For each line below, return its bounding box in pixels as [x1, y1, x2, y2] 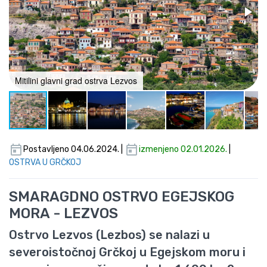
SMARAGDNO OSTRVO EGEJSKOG [9, 188, 234, 206]
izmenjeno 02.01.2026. [139, 144, 227, 155]
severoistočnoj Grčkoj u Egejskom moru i [9, 245, 246, 260]
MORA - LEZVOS [9, 205, 118, 222]
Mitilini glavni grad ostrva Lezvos [15, 74, 137, 87]
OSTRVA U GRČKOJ [9, 157, 81, 168]
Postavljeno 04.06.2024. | [23, 144, 125, 155]
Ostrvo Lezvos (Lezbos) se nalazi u [9, 228, 210, 243]
